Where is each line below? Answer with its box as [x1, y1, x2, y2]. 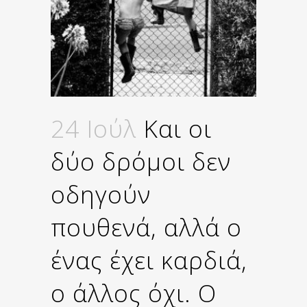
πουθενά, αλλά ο [51, 210, 242, 243]
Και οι [136, 112, 212, 145]
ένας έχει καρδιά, [51, 243, 247, 276]
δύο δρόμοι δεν [51, 145, 231, 177]
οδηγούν [51, 177, 151, 210]
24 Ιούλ [51, 112, 136, 145]
